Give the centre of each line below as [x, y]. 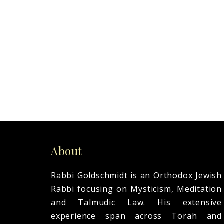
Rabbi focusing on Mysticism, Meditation [136, 189]
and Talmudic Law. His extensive [136, 202]
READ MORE [80, 16]
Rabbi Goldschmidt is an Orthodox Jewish [136, 175]
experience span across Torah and [136, 216]
